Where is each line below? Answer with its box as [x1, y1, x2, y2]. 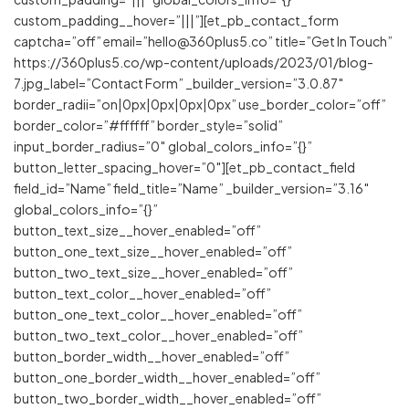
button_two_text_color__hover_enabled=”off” [14, 326, 303, 343]
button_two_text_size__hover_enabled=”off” [14, 263, 293, 280]
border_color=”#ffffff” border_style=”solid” [14, 116, 283, 133]
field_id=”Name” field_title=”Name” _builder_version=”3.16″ [14, 179, 370, 196]
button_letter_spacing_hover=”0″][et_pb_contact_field [14, 158, 355, 175]
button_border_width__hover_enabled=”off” [14, 347, 289, 364]
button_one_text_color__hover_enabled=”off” [14, 305, 302, 322]
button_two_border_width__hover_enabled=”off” [14, 389, 321, 406]
